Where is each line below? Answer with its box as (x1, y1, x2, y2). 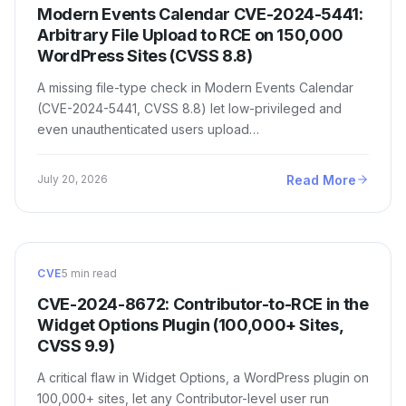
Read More (286, 171, 356, 188)
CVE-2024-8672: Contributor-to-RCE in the (37, 294, 369, 314)
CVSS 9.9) (37, 335, 115, 355)
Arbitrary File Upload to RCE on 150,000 (37, 24, 343, 44)
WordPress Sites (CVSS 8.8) (37, 45, 253, 65)
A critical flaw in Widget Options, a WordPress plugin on (37, 369, 369, 385)
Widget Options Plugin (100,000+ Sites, (37, 314, 343, 334)
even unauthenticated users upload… (37, 121, 259, 137)
